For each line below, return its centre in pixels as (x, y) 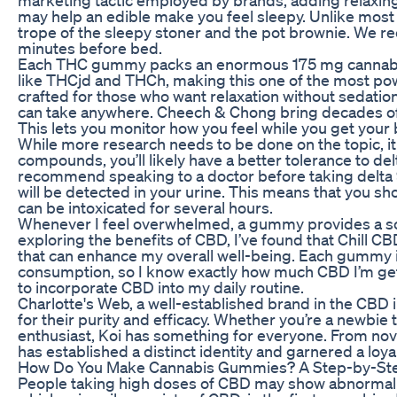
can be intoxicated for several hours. (145, 207)
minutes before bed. (90, 47)
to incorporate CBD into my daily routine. (161, 287)
